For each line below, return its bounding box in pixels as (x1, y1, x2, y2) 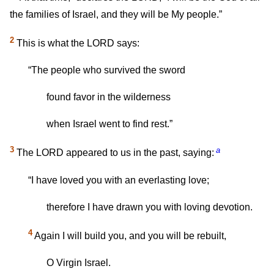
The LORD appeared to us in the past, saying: (14, 147, 214, 158)
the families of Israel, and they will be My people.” (10, 9, 222, 20)
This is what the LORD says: (14, 38, 139, 49)
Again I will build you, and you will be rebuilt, (32, 230, 226, 241)
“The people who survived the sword (28, 65, 185, 76)
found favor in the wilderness (46, 92, 171, 103)
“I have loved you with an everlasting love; (28, 174, 209, 185)
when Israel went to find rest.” (46, 119, 172, 130)
